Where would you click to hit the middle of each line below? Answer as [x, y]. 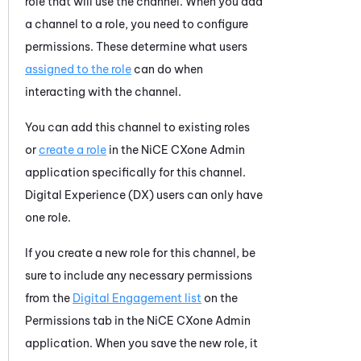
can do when [167, 69]
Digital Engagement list [137, 298]
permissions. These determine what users [136, 46]
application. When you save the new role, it [141, 343]
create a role [73, 149]
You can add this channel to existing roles [137, 127]
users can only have [208, 195]
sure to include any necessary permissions [139, 275]
